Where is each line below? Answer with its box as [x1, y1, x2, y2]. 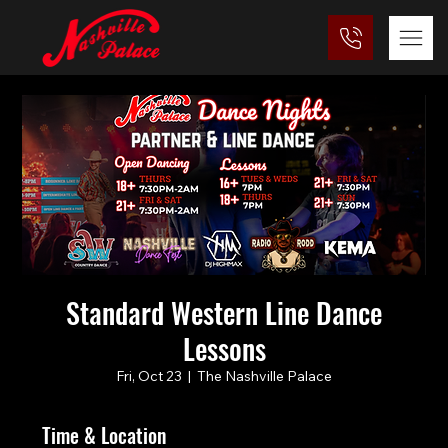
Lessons [182, 328, 266, 370]
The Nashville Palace [197, 367, 332, 386]
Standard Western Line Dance [66, 292, 382, 334]
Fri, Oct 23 [116, 367, 182, 386]
